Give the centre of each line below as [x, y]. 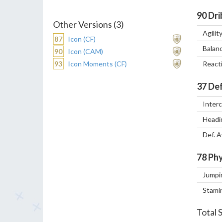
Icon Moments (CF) [97, 63]
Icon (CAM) [85, 51]
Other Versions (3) [88, 24]
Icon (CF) [82, 39]
